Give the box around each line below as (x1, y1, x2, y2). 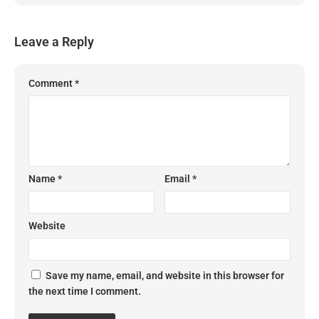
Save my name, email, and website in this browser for (46, 269, 284, 281)
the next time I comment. (28, 285, 141, 297)
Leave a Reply (14, 33, 94, 49)
